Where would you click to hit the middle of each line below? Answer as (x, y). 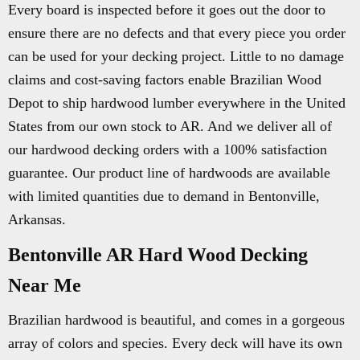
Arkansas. (37, 219)
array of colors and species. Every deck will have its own (175, 343)
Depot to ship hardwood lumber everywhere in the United (177, 103)
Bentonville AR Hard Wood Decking (158, 255)
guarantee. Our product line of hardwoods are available (169, 173)
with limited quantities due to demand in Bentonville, (164, 196)
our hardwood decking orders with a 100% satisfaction (168, 149)
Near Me (45, 285)
